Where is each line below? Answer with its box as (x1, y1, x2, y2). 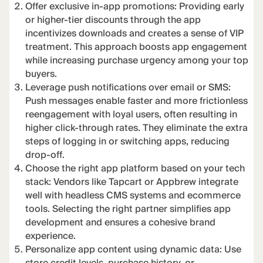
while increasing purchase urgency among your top (25, 53, 249, 69)
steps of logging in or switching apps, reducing (25, 134, 230, 150)
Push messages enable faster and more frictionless (25, 93, 248, 110)
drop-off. (25, 147, 65, 164)
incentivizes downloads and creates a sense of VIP (25, 26, 244, 42)
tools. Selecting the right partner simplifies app (25, 201, 231, 218)
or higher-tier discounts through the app (25, 12, 201, 29)
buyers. (25, 66, 58, 83)
